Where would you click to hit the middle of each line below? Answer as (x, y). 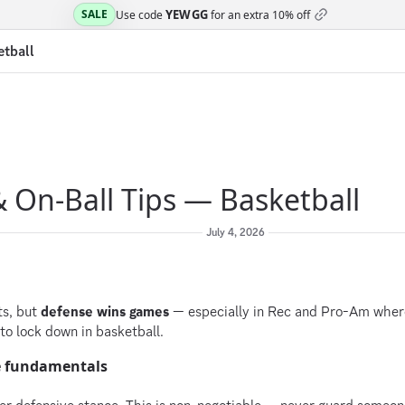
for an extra (239, 14)
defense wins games (105, 311)
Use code (140, 14)
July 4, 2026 (235, 232)
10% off (292, 14)
